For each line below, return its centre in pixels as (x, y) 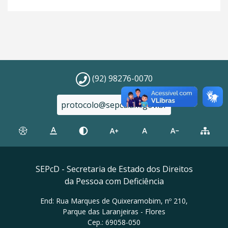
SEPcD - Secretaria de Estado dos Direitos (114, 169)
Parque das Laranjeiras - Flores (114, 211)
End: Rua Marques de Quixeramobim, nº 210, (114, 201)
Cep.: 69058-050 (114, 222)
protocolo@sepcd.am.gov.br (114, 105)
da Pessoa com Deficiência (114, 181)
